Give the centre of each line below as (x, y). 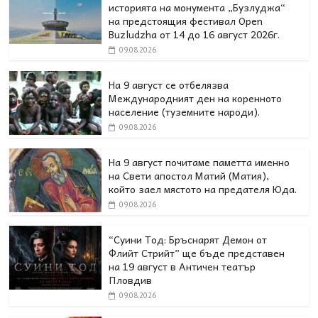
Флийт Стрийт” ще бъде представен (197, 252)
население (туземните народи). (185, 111)
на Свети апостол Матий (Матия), (189, 175)
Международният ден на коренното (196, 98)
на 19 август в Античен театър (182, 266)
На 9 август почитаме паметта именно (199, 161)
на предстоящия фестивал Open (186, 20)
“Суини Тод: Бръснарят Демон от (188, 239)
